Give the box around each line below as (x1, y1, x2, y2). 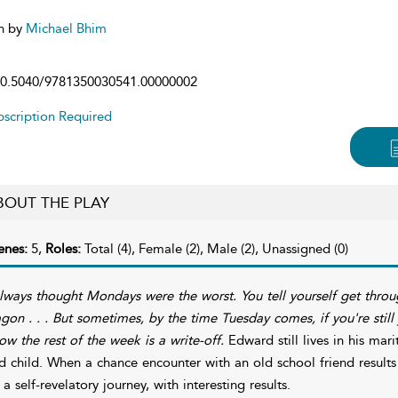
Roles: (44, 240, 84, 257)
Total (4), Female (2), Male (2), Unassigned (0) (84, 240, 348, 257)
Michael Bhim (25, 20, 107, 36)
